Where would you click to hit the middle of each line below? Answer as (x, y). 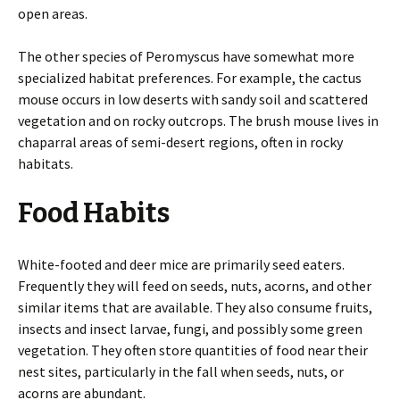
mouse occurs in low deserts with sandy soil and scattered (193, 99)
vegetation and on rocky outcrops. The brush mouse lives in (198, 121)
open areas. (53, 13)
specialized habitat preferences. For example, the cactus (190, 78)
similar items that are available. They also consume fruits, (195, 307)
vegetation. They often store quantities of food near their (193, 350)
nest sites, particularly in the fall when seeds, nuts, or (181, 371)
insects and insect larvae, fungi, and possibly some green (190, 329)
